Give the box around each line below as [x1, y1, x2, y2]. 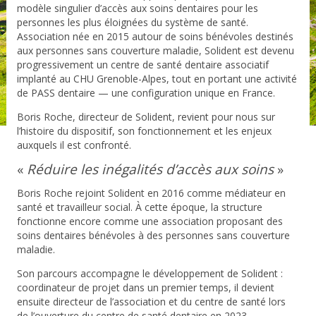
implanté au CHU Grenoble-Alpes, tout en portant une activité [16, 72, 297, 86]
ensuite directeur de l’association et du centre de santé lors [16, 295, 286, 309]
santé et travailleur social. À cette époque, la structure [16, 200, 262, 214]
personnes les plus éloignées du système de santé [16, 16, 246, 30]
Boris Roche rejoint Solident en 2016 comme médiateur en [16, 186, 286, 200]
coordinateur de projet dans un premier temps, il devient [16, 281, 274, 295]
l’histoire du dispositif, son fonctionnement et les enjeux [16, 124, 272, 138]
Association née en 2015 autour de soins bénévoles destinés [16, 30, 293, 44]
